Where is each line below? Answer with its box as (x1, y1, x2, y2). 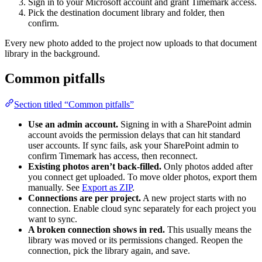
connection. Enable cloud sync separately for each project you (28, 203, 256, 213)
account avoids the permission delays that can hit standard (28, 129, 240, 140)
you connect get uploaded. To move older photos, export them (28, 171, 257, 182)
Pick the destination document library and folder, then (28, 8, 225, 18)
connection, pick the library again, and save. (28, 245, 190, 256)
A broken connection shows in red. (28, 224, 165, 235)
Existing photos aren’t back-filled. (28, 161, 161, 171)
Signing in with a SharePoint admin (118, 119, 251, 129)
